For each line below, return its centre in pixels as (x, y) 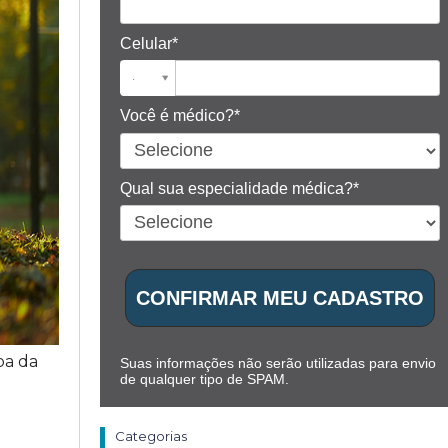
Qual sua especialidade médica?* (240, 188)
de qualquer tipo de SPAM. (205, 378)
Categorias (151, 435)
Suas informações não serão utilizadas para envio (278, 362)
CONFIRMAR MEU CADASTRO (280, 297)
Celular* (149, 43)
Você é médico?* (180, 116)
